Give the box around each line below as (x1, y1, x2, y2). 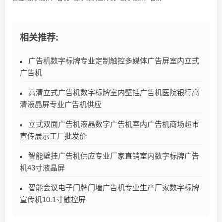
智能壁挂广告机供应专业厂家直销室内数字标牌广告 (28, 152, 199, 161)
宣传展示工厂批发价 (20, 132, 87, 141)
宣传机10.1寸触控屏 (20, 195, 86, 204)
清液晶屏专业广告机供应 (20, 100, 102, 109)
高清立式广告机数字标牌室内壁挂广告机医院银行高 (28, 88, 199, 97)
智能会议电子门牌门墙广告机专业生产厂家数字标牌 (28, 183, 199, 192)
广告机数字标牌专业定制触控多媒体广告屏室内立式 (28, 56, 199, 65)
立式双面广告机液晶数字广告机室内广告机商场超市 (28, 120, 199, 129)
